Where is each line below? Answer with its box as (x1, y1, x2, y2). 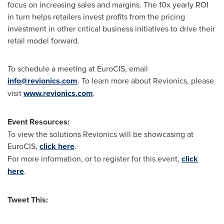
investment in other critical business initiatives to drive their (7, 22, 215, 34)
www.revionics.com (23, 87, 93, 99)
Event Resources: (7, 115, 69, 127)
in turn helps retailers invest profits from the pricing (7, 10, 185, 22)
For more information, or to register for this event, (7, 152, 181, 164)
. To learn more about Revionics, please (77, 74, 214, 86)
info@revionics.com (7, 74, 77, 86)
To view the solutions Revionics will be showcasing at (7, 128, 193, 139)
